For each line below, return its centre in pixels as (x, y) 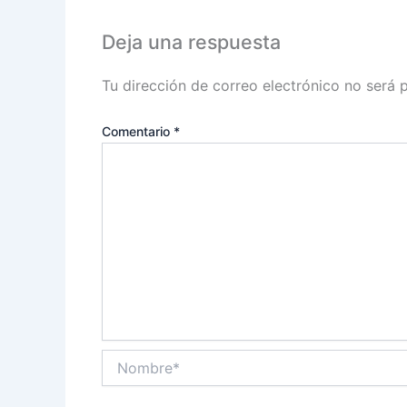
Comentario (138, 132)
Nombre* (128, 358)
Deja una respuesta (191, 41)
